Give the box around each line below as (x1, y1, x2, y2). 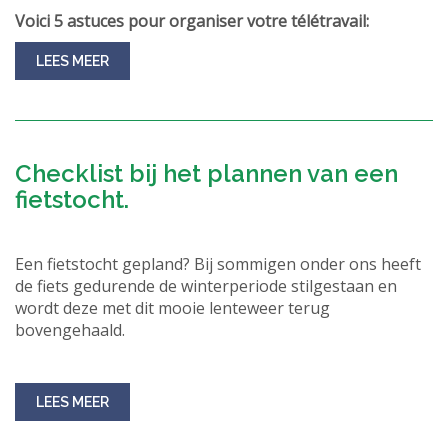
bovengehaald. (15, 319, 125, 341)
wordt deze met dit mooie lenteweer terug (15, 297, 330, 319)
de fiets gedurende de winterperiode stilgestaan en (15, 275, 397, 297)
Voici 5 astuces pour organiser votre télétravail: (15, 10, 369, 32)
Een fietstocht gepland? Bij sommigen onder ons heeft (15, 253, 421, 275)
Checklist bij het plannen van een (15, 159, 398, 188)
